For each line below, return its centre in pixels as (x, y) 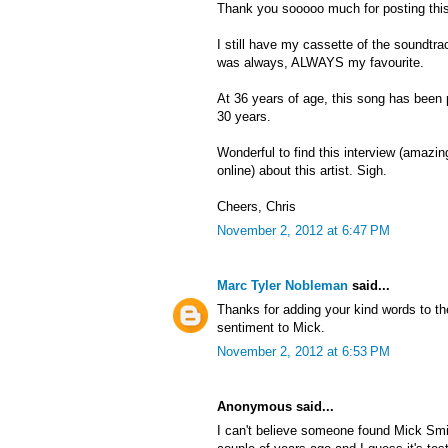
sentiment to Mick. (271, 328)
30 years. (244, 117)
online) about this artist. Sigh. (302, 171)
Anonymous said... (275, 407)
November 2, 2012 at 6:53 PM (303, 352)
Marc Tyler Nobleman (282, 286)
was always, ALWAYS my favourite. (320, 63)
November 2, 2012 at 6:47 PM (303, 231)
